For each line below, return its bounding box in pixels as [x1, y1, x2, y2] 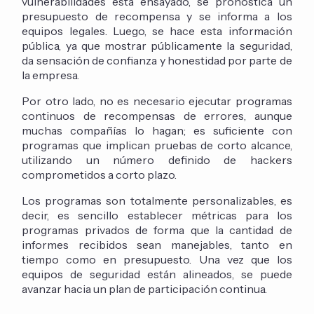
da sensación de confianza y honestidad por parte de [22, 53, 292, 68]
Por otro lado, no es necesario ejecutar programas [22, 94, 292, 109]
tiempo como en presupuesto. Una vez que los [22, 252, 292, 267]
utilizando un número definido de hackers [22, 153, 292, 168]
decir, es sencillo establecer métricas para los [22, 208, 292, 223]
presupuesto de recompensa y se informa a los [22, 9, 292, 24]
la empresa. [22, 68, 80, 83]
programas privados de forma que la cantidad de [22, 223, 292, 238]
